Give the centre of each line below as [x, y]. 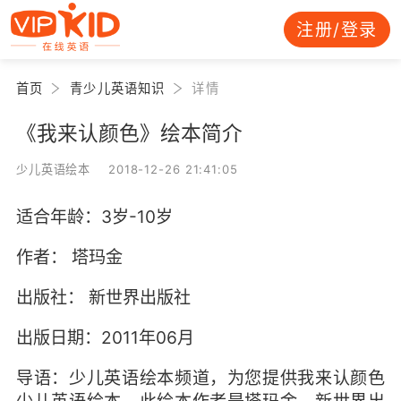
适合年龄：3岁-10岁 [94, 216]
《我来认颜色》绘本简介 [129, 132]
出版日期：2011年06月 [105, 338]
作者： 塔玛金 [73, 257]
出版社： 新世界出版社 [103, 298]
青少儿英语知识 [118, 88]
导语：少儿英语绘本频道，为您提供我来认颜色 [200, 378]
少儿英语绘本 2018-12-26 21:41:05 [127, 169]
